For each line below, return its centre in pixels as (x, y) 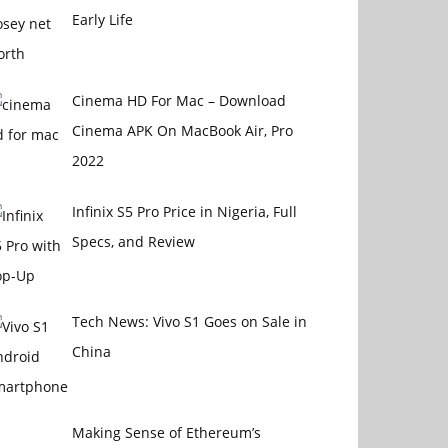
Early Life (102, 19)
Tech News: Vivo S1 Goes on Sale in (189, 322)
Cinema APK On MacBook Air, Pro (182, 130)
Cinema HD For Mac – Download (178, 100)
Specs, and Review (133, 241)
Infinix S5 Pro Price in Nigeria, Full (184, 211)
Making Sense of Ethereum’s (166, 433)
